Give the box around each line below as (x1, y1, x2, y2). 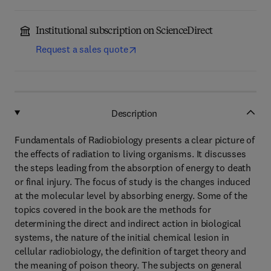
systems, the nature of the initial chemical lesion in (15, 231, 229, 243)
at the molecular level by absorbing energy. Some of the (15, 189, 248, 201)
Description (111, 106, 157, 119)
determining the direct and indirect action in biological (15, 217, 242, 229)
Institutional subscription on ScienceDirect (36, 27, 213, 36)
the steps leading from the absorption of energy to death (15, 162, 252, 174)
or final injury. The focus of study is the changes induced (15, 175, 250, 188)
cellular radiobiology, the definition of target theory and (15, 245, 246, 257)
